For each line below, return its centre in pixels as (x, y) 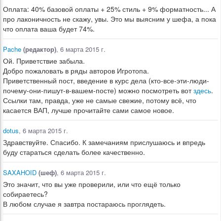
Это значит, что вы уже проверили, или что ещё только (92, 184)
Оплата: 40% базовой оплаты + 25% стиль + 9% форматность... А (109, 9)
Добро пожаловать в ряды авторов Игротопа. (76, 71)
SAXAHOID (20, 172)
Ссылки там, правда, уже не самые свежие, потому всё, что (100, 100)
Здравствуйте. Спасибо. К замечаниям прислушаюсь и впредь (104, 142)
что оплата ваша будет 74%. (49, 29)
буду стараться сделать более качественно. (74, 152)
